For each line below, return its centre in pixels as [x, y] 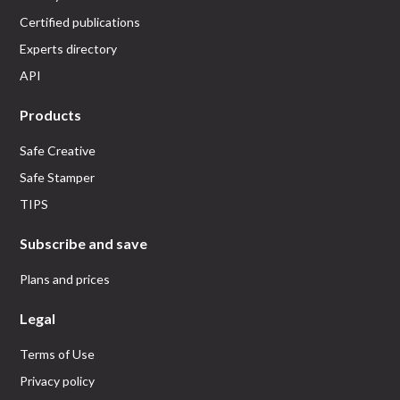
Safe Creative [58, 150]
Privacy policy [58, 381]
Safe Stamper [58, 177]
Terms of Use [58, 354]
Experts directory [69, 49]
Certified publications [80, 22]
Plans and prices [65, 279]
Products [51, 115]
